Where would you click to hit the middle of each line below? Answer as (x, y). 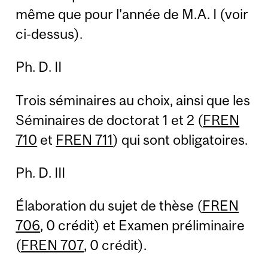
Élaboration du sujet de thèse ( (109, 206)
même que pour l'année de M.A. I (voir (132, 14)
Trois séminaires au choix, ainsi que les (133, 100)
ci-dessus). (49, 33)
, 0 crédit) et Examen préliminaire (143, 226)
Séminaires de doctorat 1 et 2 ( (109, 120)
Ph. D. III (41, 173)
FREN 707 (53, 245)
